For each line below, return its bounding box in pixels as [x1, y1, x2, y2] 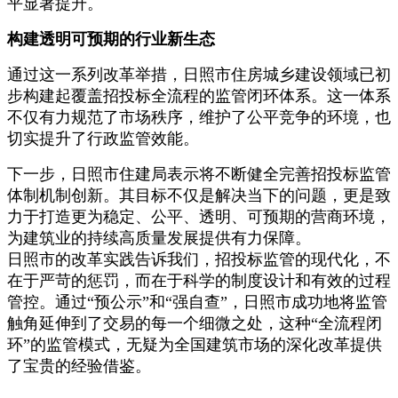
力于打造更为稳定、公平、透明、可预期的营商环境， [7, 207, 391, 226]
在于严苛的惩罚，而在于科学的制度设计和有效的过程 [7, 271, 391, 290]
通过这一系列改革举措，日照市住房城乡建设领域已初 [7, 65, 391, 84]
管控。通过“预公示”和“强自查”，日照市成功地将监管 [7, 292, 387, 311]
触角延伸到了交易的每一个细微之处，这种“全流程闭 [7, 314, 382, 332]
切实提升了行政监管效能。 [7, 129, 199, 147]
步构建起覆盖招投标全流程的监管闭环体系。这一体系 [7, 86, 391, 105]
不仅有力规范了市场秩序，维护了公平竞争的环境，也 [7, 107, 391, 126]
